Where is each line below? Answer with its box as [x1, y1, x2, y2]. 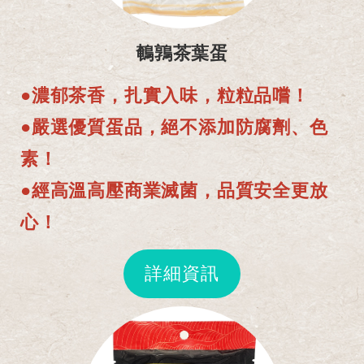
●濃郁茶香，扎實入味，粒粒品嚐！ [20, 82, 310, 107]
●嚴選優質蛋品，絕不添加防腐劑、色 [20, 114, 328, 139]
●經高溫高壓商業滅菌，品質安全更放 [20, 177, 328, 202]
